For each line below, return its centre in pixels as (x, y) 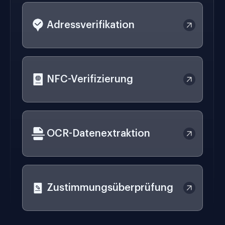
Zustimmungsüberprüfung (110, 188)
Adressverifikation (91, 25)
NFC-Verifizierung (90, 80)
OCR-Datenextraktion (98, 134)
